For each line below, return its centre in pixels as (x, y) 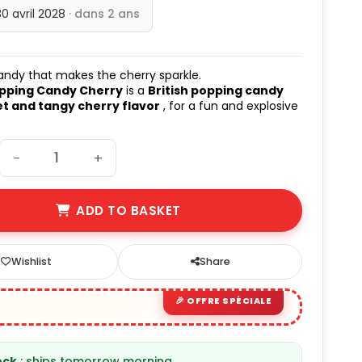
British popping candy (216, 91)
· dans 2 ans (105, 14)
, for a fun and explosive (229, 106)
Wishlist (31, 262)
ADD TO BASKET (128, 211)
